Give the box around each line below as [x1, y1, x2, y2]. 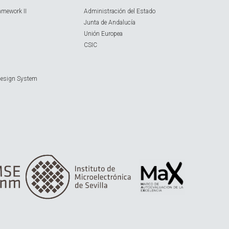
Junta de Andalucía [84, 19, 136, 27]
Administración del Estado [84, 8, 156, 15]
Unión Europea [84, 30, 123, 38]
